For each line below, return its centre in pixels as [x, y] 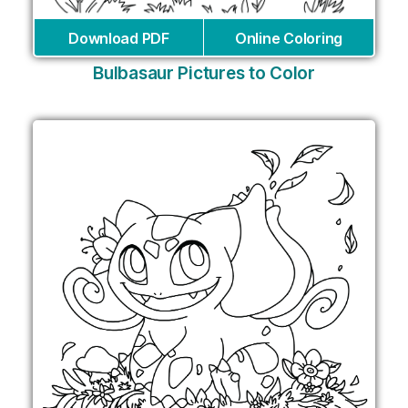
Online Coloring [289, 38]
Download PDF [119, 38]
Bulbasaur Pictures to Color [204, 73]
